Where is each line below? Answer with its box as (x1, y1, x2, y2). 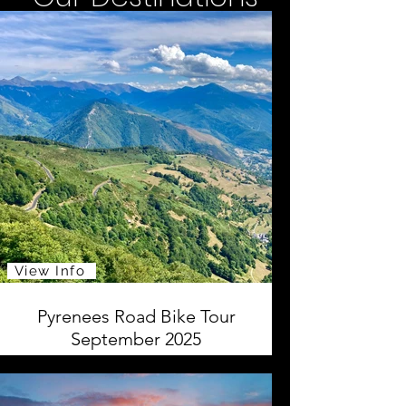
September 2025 (71, 327, 201, 350)
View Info (14, 262, 86, 279)
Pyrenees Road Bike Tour (36, 304, 236, 327)
